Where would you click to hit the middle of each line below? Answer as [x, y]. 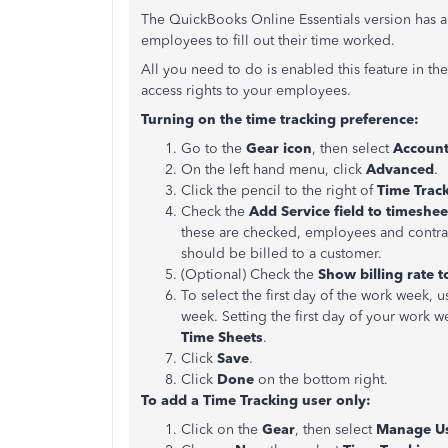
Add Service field [306, 211]
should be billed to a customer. [281, 253]
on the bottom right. [323, 379]
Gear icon [279, 148]
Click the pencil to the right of [279, 190]
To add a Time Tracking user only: [256, 400]
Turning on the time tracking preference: [280, 119]
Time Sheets [222, 337]
